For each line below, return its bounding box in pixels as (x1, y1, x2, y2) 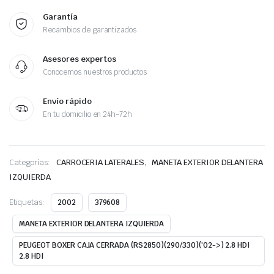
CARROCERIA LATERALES (56, 157, 145, 168)
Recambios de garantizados (43, 24, 137, 35)
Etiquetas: (9, 196, 45, 207)
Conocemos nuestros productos (43, 67, 147, 77)
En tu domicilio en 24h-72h (43, 109, 133, 119)
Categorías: (9, 157, 50, 168)
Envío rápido (43, 95, 92, 106)
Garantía (43, 11, 78, 22)
